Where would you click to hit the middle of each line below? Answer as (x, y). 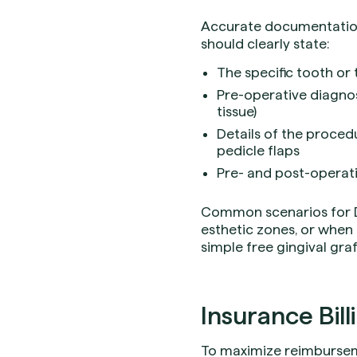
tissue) (237, 112)
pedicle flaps (258, 151)
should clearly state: (265, 44)
